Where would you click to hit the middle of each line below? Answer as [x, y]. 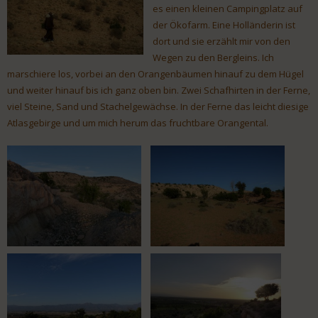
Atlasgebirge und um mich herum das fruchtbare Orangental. [138, 122]
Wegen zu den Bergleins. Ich [213, 57]
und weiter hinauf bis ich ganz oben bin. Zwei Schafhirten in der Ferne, [159, 90]
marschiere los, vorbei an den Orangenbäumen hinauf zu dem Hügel [155, 73]
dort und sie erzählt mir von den [221, 41]
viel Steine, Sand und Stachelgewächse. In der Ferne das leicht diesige [158, 106]
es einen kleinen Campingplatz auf [227, 8]
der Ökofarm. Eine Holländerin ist [224, 24]
